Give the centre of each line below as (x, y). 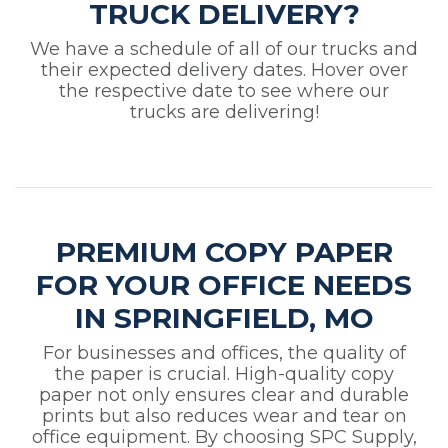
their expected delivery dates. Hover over (224, 70)
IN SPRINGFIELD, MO (224, 318)
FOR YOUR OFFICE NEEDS (224, 285)
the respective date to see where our (224, 91)
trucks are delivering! (224, 112)
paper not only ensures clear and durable (224, 395)
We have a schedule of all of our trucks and (224, 49)
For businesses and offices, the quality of (224, 353)
